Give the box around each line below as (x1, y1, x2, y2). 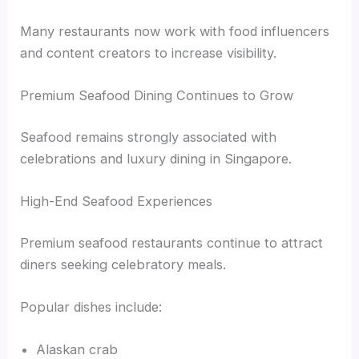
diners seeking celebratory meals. (20, 256, 227, 272)
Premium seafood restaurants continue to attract (20, 234, 324, 251)
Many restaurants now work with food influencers (20, 23, 330, 40)
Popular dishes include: (20, 299, 163, 316)
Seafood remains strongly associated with (20, 129, 277, 146)
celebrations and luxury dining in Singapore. (20, 151, 292, 167)
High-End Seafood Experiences (20, 193, 213, 210)
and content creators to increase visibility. (20, 45, 277, 62)
